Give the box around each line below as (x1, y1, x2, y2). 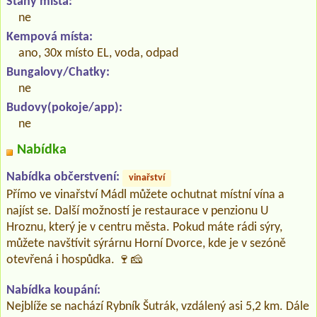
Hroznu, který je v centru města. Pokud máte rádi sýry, (6, 220, 282, 234)
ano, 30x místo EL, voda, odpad (18, 46, 179, 60)
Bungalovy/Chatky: (6, 65, 110, 79)
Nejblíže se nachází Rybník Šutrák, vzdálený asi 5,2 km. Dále (6, 299, 309, 313)
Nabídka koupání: (6, 283, 100, 297)
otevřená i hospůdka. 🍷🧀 (6, 253, 143, 267)
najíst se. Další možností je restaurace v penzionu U (6, 204, 269, 218)
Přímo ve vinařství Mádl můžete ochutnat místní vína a (6, 188, 284, 202)
